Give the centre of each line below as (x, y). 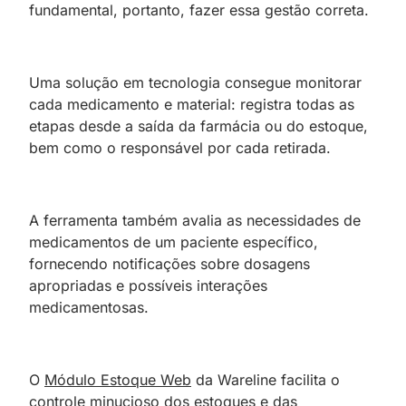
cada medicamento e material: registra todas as (192, 104)
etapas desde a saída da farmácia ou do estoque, (198, 126)
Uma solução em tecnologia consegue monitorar (195, 82)
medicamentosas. (89, 307)
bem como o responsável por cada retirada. (180, 147)
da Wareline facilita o (266, 379)
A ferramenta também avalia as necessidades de (195, 220)
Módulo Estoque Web (118, 379)
